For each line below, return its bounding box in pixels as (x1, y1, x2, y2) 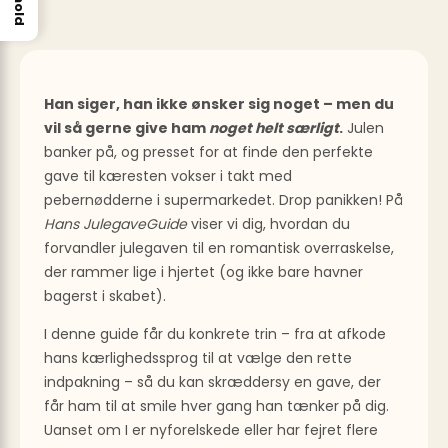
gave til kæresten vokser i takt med (44, 165, 292, 186)
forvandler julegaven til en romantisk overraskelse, (44, 237, 394, 258)
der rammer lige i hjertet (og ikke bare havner (44, 261, 363, 282)
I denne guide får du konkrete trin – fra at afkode (44, 323, 386, 344)
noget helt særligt (209, 117, 339, 138)
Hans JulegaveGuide (44, 213, 187, 234)
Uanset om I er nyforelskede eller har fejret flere (44, 419, 378, 440)
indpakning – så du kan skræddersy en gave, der (44, 371, 381, 392)
